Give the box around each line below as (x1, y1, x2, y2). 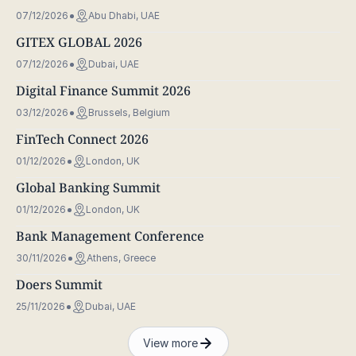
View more (142, 336, 198, 350)
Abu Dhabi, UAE (88, 10, 160, 22)
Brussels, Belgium (88, 106, 170, 119)
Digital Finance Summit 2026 (16, 82, 191, 100)
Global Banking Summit (16, 179, 161, 197)
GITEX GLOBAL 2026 (16, 33, 142, 52)
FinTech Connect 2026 (16, 130, 149, 149)
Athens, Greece (87, 252, 156, 265)
